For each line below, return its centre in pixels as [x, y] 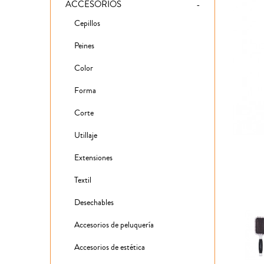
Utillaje [86, 136]
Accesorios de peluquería [114, 225]
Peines [84, 46]
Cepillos [87, 24]
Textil [83, 181]
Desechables [94, 203]
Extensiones [93, 158]
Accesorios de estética [110, 248]
